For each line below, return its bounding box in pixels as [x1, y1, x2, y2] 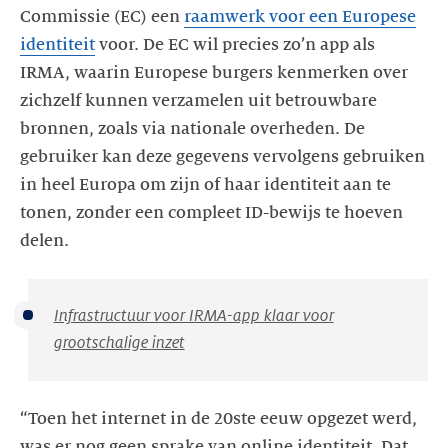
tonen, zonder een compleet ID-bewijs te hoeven [20, 203, 403, 222]
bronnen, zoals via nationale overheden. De [20, 119, 365, 138]
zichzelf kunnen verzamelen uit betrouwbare [20, 91, 377, 110]
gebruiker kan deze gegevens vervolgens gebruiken [20, 147, 425, 166]
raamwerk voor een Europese [184, 7, 416, 26]
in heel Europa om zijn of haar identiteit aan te [20, 175, 391, 194]
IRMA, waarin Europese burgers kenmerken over [20, 63, 408, 82]
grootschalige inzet [53, 333, 185, 352]
